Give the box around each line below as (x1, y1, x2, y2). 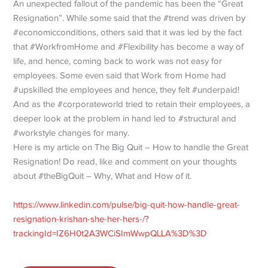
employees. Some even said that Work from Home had (13, 70, 227, 80)
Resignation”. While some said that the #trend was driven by (13, 13, 246, 23)
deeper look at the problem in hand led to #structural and (13, 113, 237, 123)
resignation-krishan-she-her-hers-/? (13, 214, 150, 224)
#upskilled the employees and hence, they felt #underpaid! (13, 84, 240, 95)
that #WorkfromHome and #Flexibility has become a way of (13, 41, 244, 51)
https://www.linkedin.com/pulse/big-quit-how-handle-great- (13, 199, 240, 209)
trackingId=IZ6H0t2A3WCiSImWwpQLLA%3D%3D (13, 228, 208, 238)
